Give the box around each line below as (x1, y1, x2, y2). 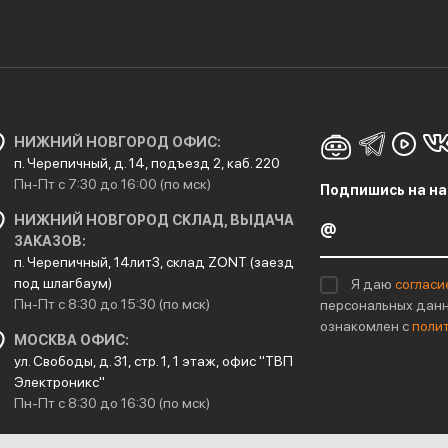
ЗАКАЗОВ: (14, 233, 86, 249)
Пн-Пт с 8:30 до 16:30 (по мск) (14, 395, 210, 411)
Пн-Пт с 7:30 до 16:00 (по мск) (14, 176, 211, 192)
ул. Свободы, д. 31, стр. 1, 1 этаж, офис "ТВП (14, 353, 293, 369)
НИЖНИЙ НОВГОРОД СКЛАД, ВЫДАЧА (14, 212, 294, 228)
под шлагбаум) (14, 275, 112, 291)
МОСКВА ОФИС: (14, 332, 129, 348)
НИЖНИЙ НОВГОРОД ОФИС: (14, 134, 221, 150)
